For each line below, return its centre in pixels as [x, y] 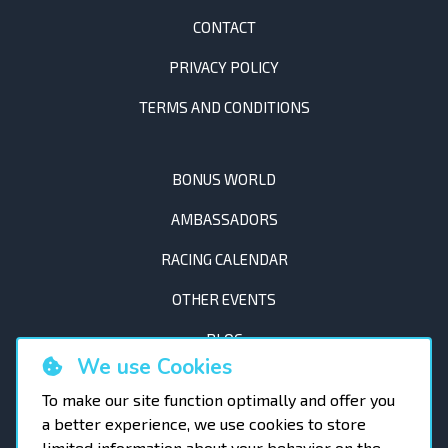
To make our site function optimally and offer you [218, 399]
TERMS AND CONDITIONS [224, 107]
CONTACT [224, 27]
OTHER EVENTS [224, 299]
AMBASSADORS [224, 219]
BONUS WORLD [224, 179]
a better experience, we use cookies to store [204, 423]
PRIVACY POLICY [224, 67]
